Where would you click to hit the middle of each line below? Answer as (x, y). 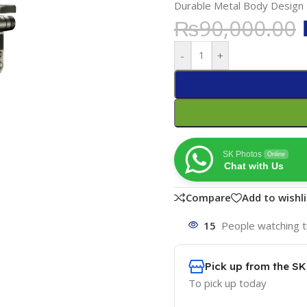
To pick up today (227, 283)
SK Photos (242, 154)
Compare (208, 198)
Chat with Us (254, 165)
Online (276, 154)
